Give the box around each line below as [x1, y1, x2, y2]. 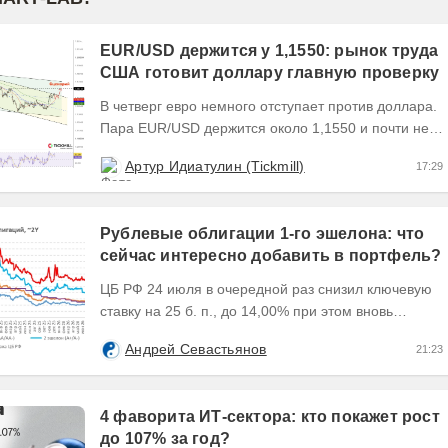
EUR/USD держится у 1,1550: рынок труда [100, 42, 439, 60]
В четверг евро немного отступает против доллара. [100, 98, 437, 115]
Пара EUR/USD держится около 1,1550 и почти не [100, 120, 429, 137]
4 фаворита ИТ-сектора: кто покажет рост [100, 408, 440, 426]
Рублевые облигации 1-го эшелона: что [100, 225, 425, 243]
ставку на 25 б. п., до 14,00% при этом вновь [100, 303, 393, 320]
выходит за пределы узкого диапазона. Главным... [360, 142, 430, 159]
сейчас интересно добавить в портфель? [100, 247, 442, 265]
